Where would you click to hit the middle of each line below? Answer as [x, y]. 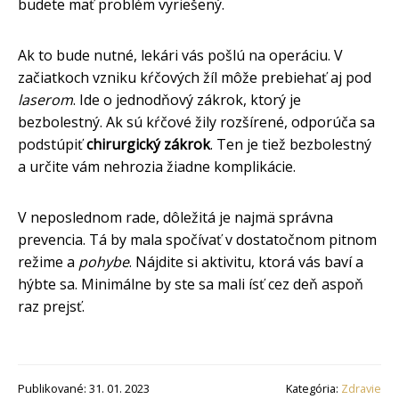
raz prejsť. [51, 306]
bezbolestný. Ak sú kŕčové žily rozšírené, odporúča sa [196, 122]
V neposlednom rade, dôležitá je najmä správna [175, 217]
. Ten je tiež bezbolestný [291, 144]
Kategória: [313, 388]
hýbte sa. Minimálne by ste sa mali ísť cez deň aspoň [191, 284]
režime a [48, 261]
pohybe [104, 261]
